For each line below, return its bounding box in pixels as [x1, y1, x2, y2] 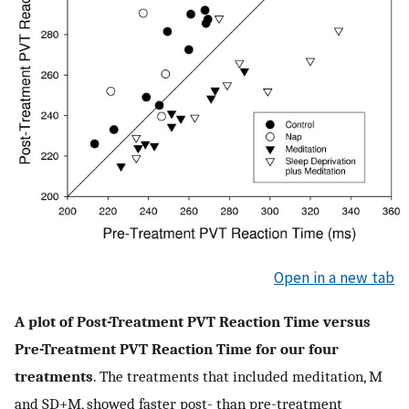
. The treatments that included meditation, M [93, 366, 383, 385]
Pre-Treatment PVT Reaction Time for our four [15, 339, 339, 358]
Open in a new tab [274, 267, 394, 288]
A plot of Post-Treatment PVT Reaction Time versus [15, 311, 371, 330]
